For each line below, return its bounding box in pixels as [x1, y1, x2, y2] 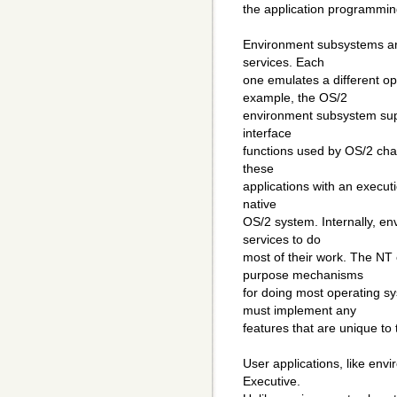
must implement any [243, 303, 356, 318]
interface [243, 126, 292, 141]
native [243, 197, 276, 212]
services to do [243, 232, 321, 247]
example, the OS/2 [243, 90, 347, 105]
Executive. [243, 374, 300, 389]
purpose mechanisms [243, 268, 363, 283]
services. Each [243, 55, 324, 70]
